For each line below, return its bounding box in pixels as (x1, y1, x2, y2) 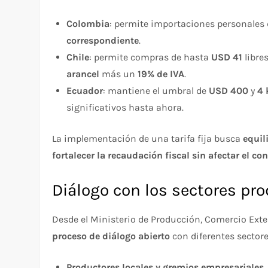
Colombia (66, 17, 110, 29)
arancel (66, 68, 100, 80)
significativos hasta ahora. (66, 101, 184, 113)
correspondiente (66, 34, 139, 46)
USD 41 (211, 51, 243, 63)
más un (99, 68, 138, 80)
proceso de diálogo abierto (52, 230, 170, 242)
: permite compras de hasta (89, 51, 212, 63)
